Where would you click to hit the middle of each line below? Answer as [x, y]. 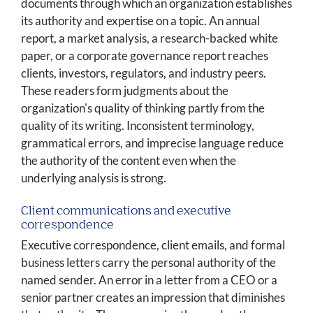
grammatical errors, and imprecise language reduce [152, 143]
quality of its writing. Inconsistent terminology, [138, 126]
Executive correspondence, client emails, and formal [153, 245]
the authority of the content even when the [129, 161]
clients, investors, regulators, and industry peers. [144, 73]
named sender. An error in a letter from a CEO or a [149, 280]
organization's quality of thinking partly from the [143, 108]
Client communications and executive [126, 212]
